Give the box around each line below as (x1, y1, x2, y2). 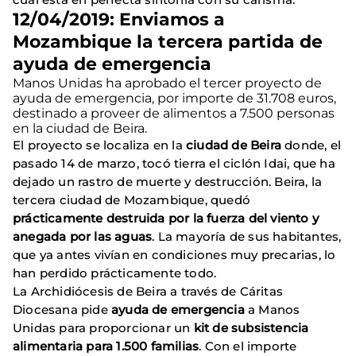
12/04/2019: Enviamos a (13, 8, 225, 30)
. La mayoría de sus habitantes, (152, 228, 342, 244)
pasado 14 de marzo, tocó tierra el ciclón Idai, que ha (13, 155, 335, 171)
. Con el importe (199, 338, 297, 354)
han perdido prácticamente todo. (13, 265, 230, 281)
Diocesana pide (13, 301, 111, 317)
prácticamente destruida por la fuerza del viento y (13, 210, 319, 226)
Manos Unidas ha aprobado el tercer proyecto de (13, 75, 322, 91)
